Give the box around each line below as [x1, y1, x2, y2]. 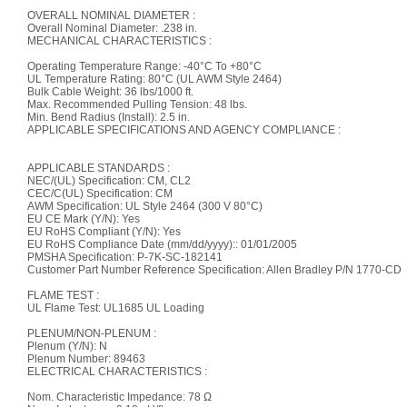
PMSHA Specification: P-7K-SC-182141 [26, 251, 223, 263]
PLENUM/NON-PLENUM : [26, 327, 156, 340]
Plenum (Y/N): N [26, 340, 107, 352]
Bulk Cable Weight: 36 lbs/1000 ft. [26, 85, 194, 98]
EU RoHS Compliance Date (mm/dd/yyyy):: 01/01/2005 [26, 238, 297, 251]
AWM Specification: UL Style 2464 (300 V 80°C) [26, 200, 263, 213]
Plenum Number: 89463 [26, 352, 145, 365]
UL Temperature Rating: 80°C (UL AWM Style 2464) [26, 73, 282, 85]
